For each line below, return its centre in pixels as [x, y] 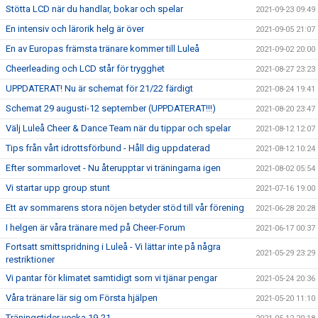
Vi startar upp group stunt [58, 188]
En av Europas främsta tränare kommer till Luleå [103, 49]
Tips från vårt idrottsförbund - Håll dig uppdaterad [108, 148]
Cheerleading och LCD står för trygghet [85, 68]
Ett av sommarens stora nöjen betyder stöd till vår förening [125, 208]
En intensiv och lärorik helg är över [75, 29]
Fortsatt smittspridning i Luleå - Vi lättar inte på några [113, 247]
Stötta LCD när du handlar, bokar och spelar [94, 9]
